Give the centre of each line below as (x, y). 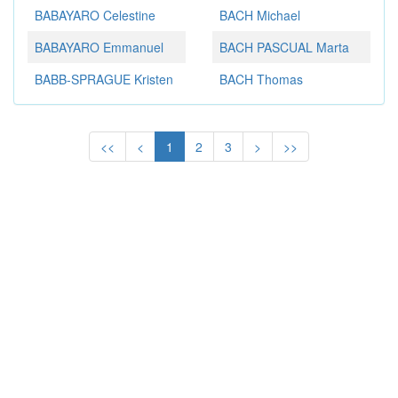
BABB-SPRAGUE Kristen (104, 80)
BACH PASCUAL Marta (284, 48)
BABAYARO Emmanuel (99, 48)
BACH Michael (260, 16)
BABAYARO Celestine (95, 16)
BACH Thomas (261, 80)
